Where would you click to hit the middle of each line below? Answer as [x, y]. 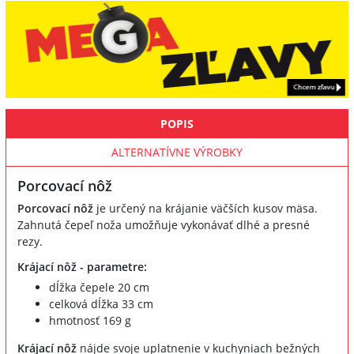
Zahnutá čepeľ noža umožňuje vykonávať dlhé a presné [164, 224]
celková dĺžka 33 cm [101, 303]
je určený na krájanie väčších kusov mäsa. [205, 208]
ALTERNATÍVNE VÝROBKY [177, 152]
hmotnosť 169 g [90, 320]
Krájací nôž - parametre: [82, 266]
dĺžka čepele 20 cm [99, 287]
